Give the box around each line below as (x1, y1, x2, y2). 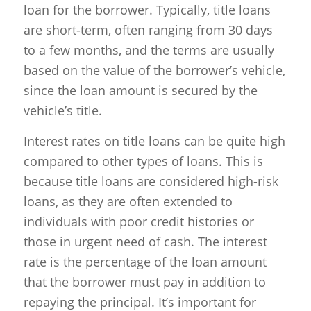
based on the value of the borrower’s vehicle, (23, 61, 285, 78)
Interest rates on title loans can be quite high (23, 133, 285, 150)
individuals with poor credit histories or (23, 213, 254, 230)
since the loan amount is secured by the (23, 81, 258, 99)
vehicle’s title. (23, 101, 102, 119)
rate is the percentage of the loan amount (23, 253, 267, 271)
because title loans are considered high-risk (23, 173, 278, 190)
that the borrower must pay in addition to (23, 274, 266, 291)
